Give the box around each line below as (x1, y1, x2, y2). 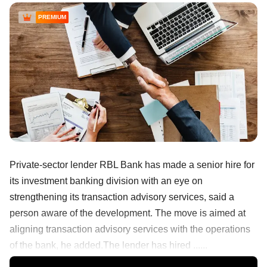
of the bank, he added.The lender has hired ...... (10, 240, 207, 250)
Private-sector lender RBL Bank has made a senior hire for (10, 159, 254, 170)
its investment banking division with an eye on (10, 175, 203, 186)
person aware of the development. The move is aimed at (10, 207, 246, 218)
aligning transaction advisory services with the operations (10, 223, 250, 234)
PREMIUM (38, 14, 66, 21)
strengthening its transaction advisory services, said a (10, 191, 234, 202)
